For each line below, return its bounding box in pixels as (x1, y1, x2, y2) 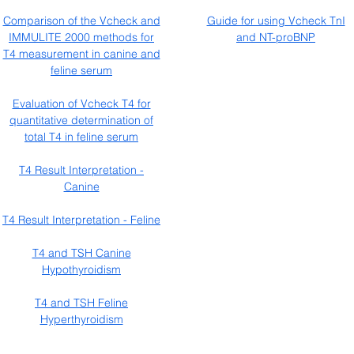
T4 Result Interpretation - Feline (2, 213, 160, 227)
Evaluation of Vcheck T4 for (12, 96, 151, 111)
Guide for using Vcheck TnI (206, 13, 345, 28)
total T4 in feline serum (24, 130, 138, 144)
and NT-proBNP (236, 30, 315, 44)
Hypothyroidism (42, 262, 121, 277)
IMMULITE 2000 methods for (9, 30, 154, 44)
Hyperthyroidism (40, 312, 123, 326)
